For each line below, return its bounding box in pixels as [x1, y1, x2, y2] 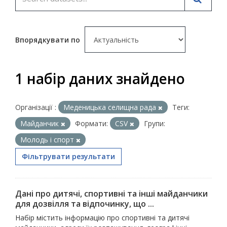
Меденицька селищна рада [63, 102, 158, 112]
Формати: [75, 118, 108, 128]
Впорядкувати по [15, 34, 82, 45]
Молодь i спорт [20, 134, 76, 144]
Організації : [15, 102, 56, 112]
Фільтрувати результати [22, 151, 115, 161]
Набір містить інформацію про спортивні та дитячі [15, 212, 190, 222]
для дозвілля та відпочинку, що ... [15, 198, 154, 209]
